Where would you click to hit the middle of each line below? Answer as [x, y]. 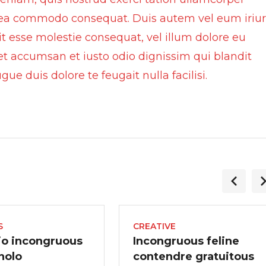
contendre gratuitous [194, 256]
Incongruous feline [186, 241]
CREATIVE [154, 226]
